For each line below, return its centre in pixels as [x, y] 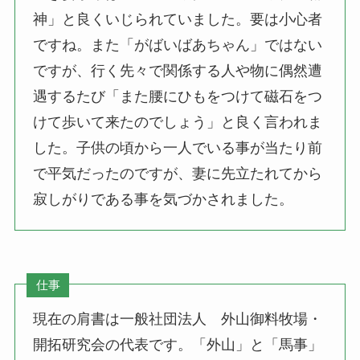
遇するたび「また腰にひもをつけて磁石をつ [178, 96]
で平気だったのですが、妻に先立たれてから [178, 173]
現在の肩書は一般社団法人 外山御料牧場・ [178, 319]
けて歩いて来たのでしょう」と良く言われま [178, 122]
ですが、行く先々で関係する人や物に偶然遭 [178, 70]
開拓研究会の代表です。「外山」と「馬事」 [178, 344]
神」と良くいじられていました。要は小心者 [178, 19]
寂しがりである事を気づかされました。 [164, 199]
